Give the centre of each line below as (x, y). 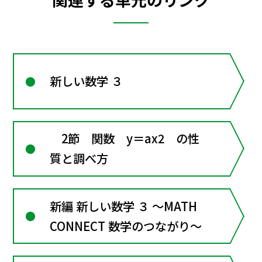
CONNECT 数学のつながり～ (126, 226)
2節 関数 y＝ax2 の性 (125, 139)
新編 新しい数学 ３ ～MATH (124, 206)
